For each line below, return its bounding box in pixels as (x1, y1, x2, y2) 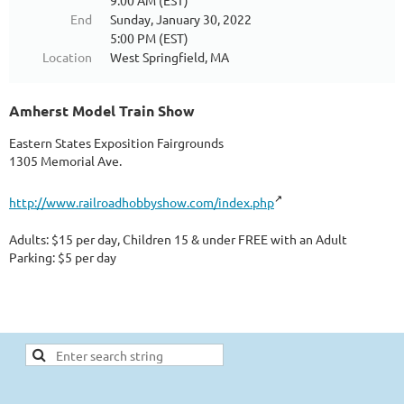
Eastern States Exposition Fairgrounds (9, 134, 224, 151)
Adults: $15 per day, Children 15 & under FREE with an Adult (9, 230, 347, 247)
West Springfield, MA (110, 49, 229, 66)
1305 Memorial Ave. (9, 152, 122, 170)
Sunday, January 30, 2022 (110, 11, 252, 28)
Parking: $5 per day (9, 248, 116, 265)
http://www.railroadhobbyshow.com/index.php (9, 193, 274, 210)
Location (42, 49, 92, 66)
